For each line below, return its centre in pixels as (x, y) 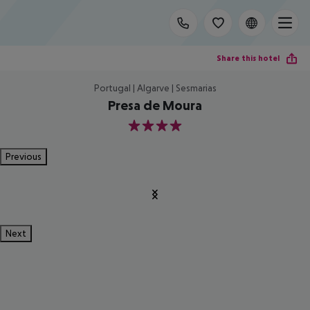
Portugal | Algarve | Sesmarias (155, 88)
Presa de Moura (155, 105)
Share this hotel (248, 58)
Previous (24, 156)
